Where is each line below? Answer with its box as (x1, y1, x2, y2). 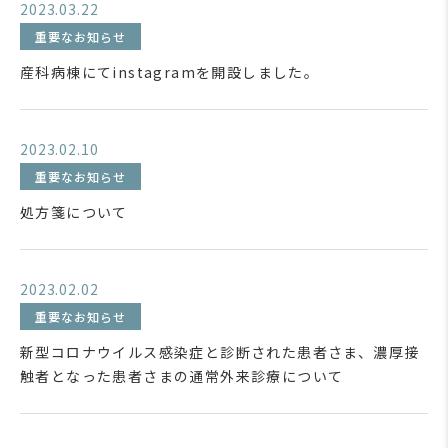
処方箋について (20, 202, 128, 222)
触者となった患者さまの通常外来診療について (20, 366, 344, 386)
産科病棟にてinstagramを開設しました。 (20, 62, 320, 82)
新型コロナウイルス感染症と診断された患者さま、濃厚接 (20, 342, 420, 362)
